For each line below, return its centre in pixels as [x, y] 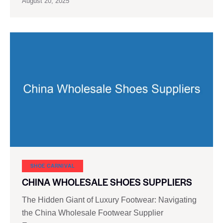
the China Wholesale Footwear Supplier [93, 213]
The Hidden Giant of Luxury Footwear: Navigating [109, 200]
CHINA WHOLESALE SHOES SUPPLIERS [107, 182]
